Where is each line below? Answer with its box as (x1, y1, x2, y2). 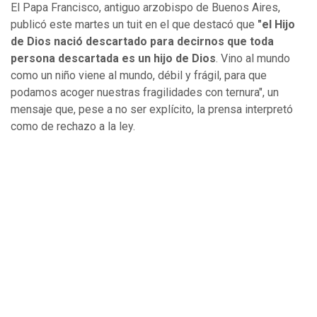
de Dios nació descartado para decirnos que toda (11, 35, 274, 49)
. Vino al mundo (216, 52, 290, 66)
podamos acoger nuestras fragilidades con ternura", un (11, 86, 279, 100)
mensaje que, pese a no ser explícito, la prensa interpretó (11, 103, 293, 117)
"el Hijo (255, 18, 295, 32)
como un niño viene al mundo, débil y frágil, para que (11, 69, 267, 83)
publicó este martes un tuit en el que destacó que (11, 18, 255, 32)
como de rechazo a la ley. (11, 120, 135, 134)
